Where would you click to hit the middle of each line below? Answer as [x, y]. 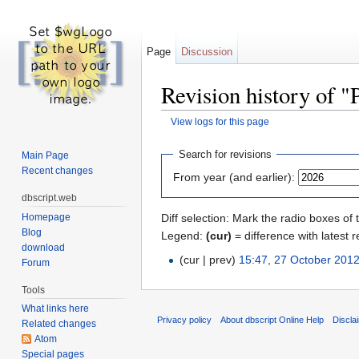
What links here [56, 309]
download [44, 247]
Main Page [46, 155]
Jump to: [185, 134]
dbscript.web [50, 198]
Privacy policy [184, 319]
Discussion [207, 52]
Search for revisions [225, 155]
